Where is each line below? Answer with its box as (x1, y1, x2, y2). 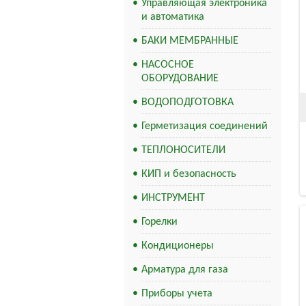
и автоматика (141, 12, 204, 23)
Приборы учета (141, 288, 212, 299)
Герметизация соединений (141, 121, 268, 132)
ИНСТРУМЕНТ (141, 193, 205, 204)
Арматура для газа (141, 264, 228, 275)
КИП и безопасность (141, 169, 236, 180)
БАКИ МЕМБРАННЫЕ (141, 36, 238, 46)
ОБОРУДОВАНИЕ (141, 73, 219, 84)
